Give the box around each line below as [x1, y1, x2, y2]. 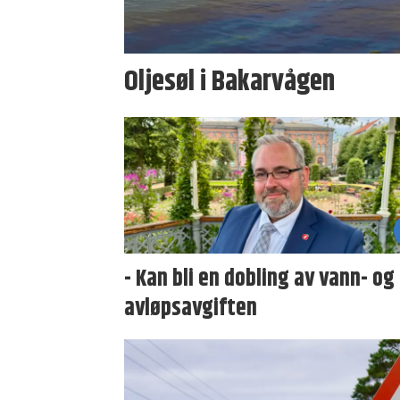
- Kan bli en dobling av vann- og [124, 261, 396, 296]
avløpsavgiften [124, 290, 258, 326]
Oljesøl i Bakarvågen [124, 59, 336, 104]
